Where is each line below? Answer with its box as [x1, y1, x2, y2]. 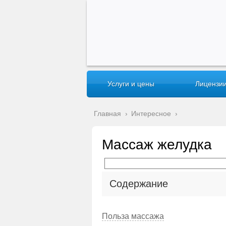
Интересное [131, 109, 171, 118]
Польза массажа [102, 212, 164, 220]
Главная [94, 109, 121, 118]
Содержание [109, 178, 168, 189]
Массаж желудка [102, 137, 212, 152]
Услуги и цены [107, 80, 154, 88]
